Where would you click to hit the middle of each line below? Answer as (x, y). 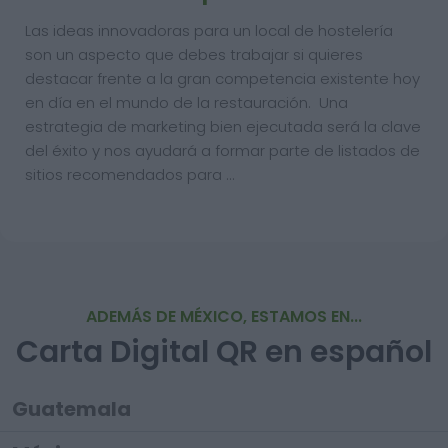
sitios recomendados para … (129, 174)
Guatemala (71, 409)
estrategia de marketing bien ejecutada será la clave (223, 126)
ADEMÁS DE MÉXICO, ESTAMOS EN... (224, 316)
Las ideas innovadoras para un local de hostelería (209, 30)
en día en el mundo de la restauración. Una (186, 102)
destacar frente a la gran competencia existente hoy (222, 78)
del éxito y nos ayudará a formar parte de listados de (222, 150)
